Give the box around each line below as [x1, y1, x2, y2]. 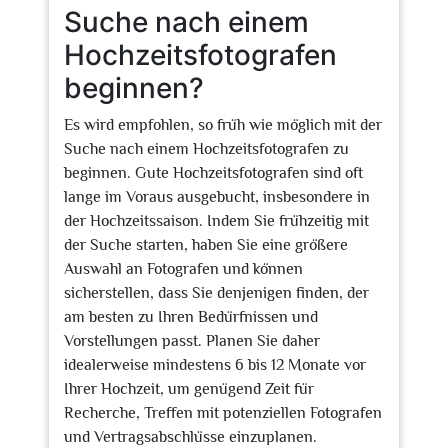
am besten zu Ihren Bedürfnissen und [64, 308, 318, 326]
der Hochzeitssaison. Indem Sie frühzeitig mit [64, 212, 369, 230]
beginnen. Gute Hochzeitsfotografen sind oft [64, 164, 363, 182]
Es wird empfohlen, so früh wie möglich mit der [64, 116, 382, 134]
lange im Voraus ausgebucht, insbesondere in [64, 188, 370, 206]
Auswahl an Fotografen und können [64, 260, 303, 278]
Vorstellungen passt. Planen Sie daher [64, 332, 320, 350]
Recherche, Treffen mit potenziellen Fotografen [64, 404, 382, 422]
